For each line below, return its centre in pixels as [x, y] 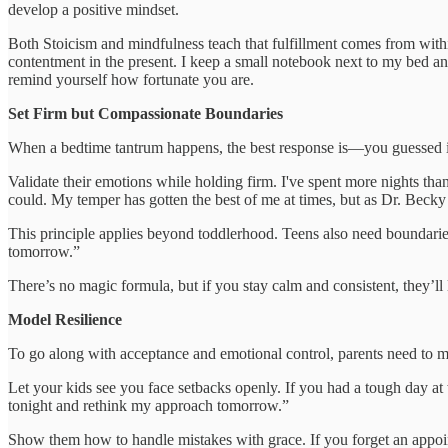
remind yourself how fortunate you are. [131, 80]
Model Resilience [65, 320]
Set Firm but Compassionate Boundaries [145, 114]
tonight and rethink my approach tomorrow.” [148, 406]
